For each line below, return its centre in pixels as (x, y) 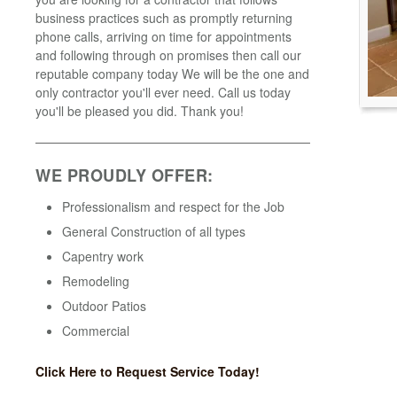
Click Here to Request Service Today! (148, 371)
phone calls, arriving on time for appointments (163, 36)
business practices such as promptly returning (164, 17)
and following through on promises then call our (168, 54)
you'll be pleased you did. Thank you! (140, 110)
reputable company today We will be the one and (172, 73)
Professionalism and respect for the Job (173, 206)
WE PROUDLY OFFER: (125, 175)
